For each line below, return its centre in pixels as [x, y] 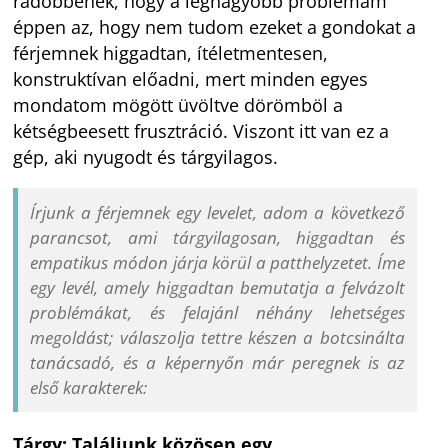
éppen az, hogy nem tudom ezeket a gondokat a [215, 27]
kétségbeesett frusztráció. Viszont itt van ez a [201, 131]
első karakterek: [89, 388]
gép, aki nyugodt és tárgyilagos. [146, 157]
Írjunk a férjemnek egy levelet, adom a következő [217, 213]
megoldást [70, 338]
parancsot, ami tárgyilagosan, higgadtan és [217, 238]
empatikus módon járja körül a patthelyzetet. [203, 263]
